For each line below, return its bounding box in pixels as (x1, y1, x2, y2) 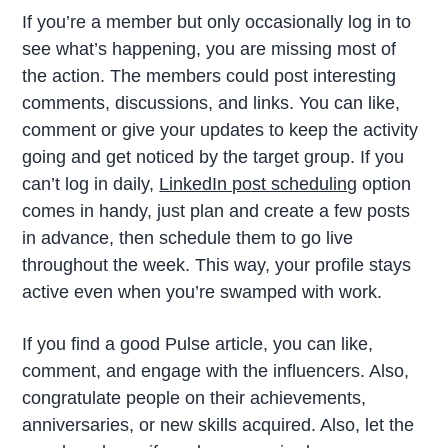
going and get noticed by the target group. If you (22, 146, 405, 167)
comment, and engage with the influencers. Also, (22, 360, 410, 381)
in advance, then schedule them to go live (22, 227, 354, 248)
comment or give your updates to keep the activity (22, 119, 419, 140)
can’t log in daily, (22, 173, 160, 194)
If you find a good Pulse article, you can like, (22, 333, 374, 354)
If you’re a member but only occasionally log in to (22, 11, 412, 32)
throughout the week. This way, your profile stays (22, 254, 412, 275)
